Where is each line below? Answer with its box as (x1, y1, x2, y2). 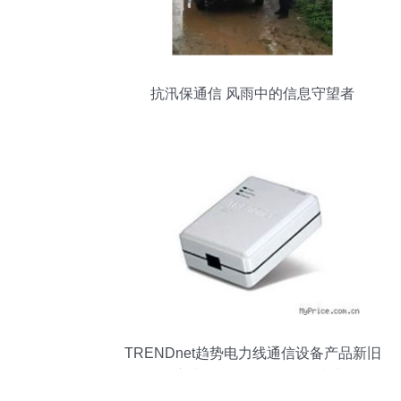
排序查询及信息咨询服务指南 (159, 368, 346, 383)
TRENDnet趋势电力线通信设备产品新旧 (124, 346, 381, 361)
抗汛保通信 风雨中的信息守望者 (150, 86, 354, 101)
